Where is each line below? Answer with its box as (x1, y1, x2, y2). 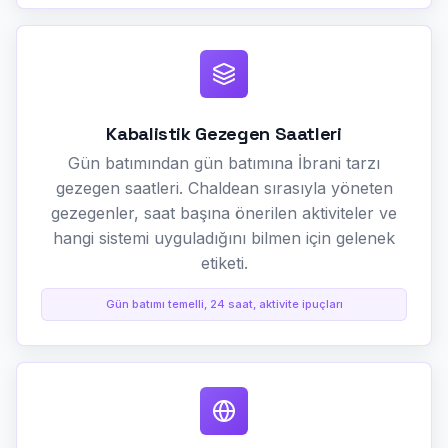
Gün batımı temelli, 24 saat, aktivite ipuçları (105, 296, 343, 311)
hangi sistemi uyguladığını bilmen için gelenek (53, 227, 395, 248)
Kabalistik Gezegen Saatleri (106, 121, 342, 145)
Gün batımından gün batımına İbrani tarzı (68, 152, 380, 173)
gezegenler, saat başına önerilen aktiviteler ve (51, 202, 397, 223)
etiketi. (200, 252, 248, 273)
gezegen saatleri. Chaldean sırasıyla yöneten (55, 177, 393, 198)
